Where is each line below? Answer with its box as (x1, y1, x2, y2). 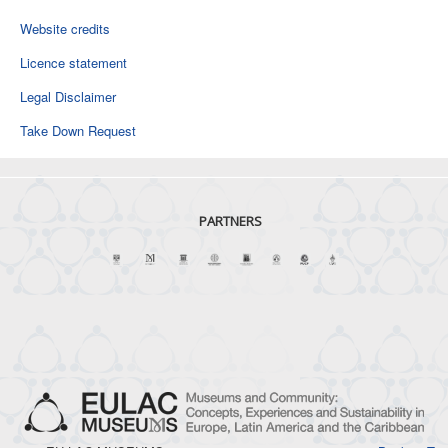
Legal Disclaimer (20, 87, 116, 106)
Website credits (20, 19, 110, 38)
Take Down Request (20, 121, 136, 140)
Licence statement (20, 53, 127, 72)
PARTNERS (199, 212, 262, 230)
